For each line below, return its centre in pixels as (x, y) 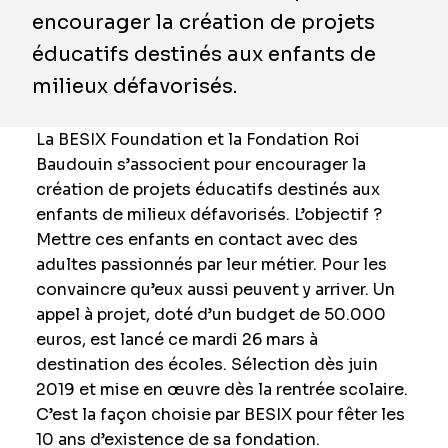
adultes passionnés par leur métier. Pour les (211, 264)
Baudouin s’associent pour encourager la (200, 164)
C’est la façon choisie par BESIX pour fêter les (220, 414)
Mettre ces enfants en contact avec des (196, 239)
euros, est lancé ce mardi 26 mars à (176, 339)
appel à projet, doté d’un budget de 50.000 (210, 314)
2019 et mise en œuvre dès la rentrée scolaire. (221, 389)
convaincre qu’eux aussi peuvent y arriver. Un (215, 289)
